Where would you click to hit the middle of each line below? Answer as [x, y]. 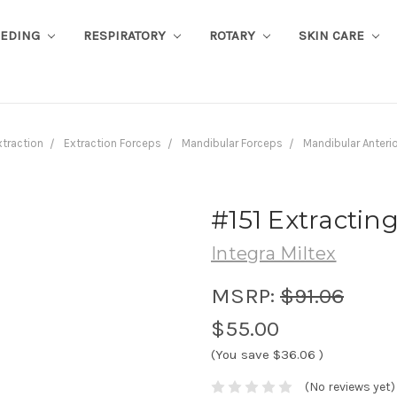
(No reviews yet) [350, 387]
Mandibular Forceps [232, 143]
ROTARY [234, 35]
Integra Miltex [274, 253]
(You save [240, 354]
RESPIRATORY [126, 35]
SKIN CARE [333, 35]
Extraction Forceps [113, 143]
